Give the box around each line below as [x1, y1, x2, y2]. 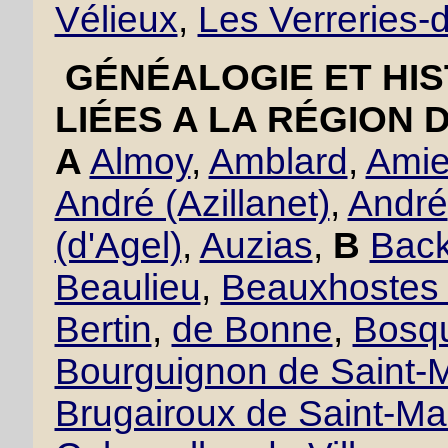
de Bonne [171, 309, 333, 350]
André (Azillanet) [54, 183, 330, 224]
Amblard [208, 141, 348, 182]
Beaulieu [54, 267, 201, 308]
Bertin [54, 309, 152, 350]
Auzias [199, 225, 313, 266]
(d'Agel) [54, 225, 182, 266]
